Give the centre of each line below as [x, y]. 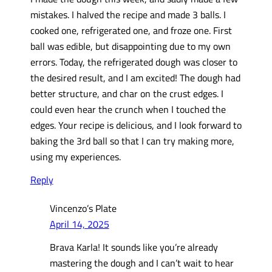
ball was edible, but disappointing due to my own [130, 46]
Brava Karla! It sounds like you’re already [134, 247]
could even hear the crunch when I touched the [128, 109]
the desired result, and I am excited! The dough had [135, 77]
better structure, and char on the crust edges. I [127, 93]
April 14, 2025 [79, 223]
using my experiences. [75, 156]
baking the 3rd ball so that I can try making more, [132, 140]
